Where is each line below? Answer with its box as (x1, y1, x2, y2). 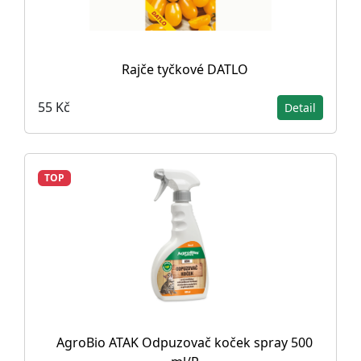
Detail (284, 99, 316, 115)
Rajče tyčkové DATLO (121, 60, 248, 78)
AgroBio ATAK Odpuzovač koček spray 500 (56, 333, 313, 351)
